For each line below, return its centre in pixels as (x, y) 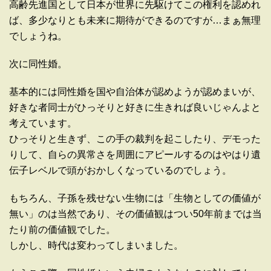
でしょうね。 (38, 36)
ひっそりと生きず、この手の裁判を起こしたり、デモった (135, 139)
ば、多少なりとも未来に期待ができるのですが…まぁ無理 (135, 21)
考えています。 (43, 123)
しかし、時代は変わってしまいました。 (96, 246)
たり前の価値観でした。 (62, 230)
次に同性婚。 (38, 64)
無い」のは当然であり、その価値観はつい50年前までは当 (135, 214)
